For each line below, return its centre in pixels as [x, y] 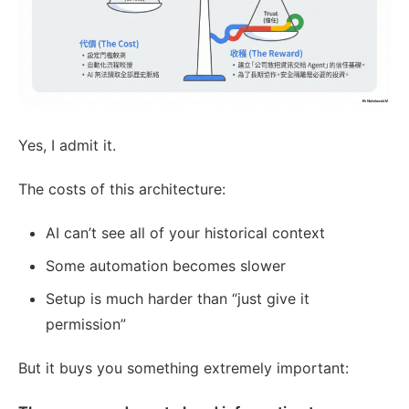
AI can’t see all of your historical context [185, 233]
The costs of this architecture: [122, 189]
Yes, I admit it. [67, 146]
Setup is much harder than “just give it [178, 299]
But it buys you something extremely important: [184, 368]
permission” [86, 325]
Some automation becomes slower [166, 266]
